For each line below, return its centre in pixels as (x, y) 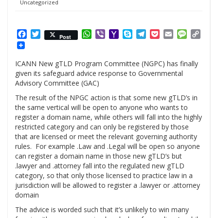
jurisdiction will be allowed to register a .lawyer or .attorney (108, 185)
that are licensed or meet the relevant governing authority (106, 137)
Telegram (164, 34)
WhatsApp (110, 34)
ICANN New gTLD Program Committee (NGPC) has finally (107, 64)
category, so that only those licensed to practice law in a (104, 176)
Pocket (172, 34)
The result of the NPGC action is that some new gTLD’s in (106, 98)
